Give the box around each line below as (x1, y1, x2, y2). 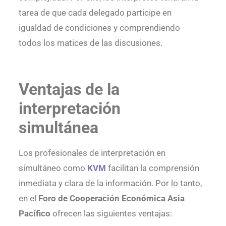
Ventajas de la (18, 80, 120, 99)
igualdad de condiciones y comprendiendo (18, 22, 180, 33)
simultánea (18, 118, 98, 138)
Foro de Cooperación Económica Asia (38, 193, 185, 204)
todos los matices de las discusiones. (18, 37, 162, 48)
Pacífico (18, 208, 50, 219)
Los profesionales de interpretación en (18, 148, 165, 158)
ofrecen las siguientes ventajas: (50, 208, 172, 219)
